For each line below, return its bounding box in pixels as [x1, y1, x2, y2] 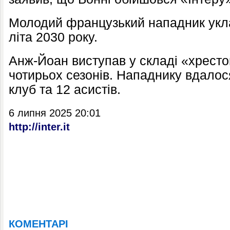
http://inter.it [9, 121, 70, 132]
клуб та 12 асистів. [9, 83, 121, 97]
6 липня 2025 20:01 [9, 107, 101, 119]
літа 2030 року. [9, 30, 98, 44]
